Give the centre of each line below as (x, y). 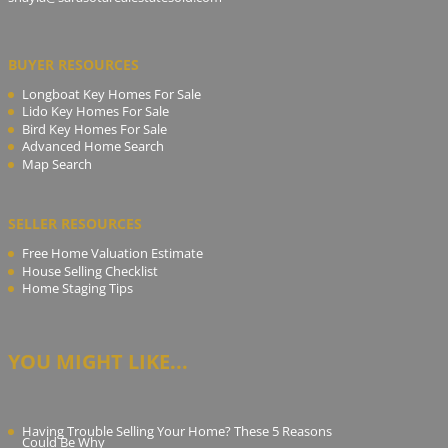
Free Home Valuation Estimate (112, 253)
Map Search (56, 163)
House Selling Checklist (89, 270)
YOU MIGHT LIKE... (97, 362)
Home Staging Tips (77, 288)
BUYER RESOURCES (73, 64)
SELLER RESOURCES (74, 224)
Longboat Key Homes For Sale (111, 93)
